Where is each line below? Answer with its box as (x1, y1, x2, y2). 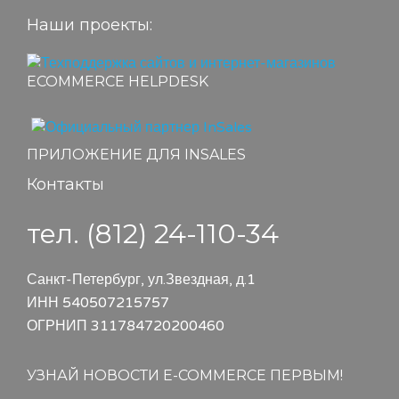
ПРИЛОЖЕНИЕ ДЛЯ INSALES (27, 145, 246, 163)
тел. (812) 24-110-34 (27, 216, 279, 250)
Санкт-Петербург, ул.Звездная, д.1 (27, 270, 256, 289)
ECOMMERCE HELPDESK (27, 72, 208, 90)
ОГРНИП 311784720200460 (27, 316, 224, 335)
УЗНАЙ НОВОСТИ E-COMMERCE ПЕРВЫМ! (27, 366, 343, 384)
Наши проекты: (27, 14, 152, 35)
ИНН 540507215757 (27, 293, 169, 312)
